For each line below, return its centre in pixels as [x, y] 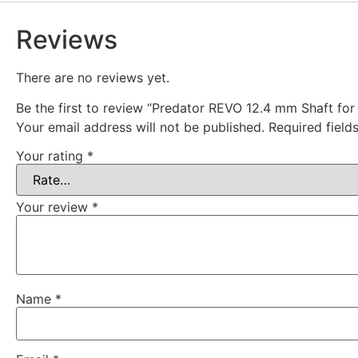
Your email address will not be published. [140, 127]
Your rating [52, 155]
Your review [54, 207]
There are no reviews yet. [93, 77]
